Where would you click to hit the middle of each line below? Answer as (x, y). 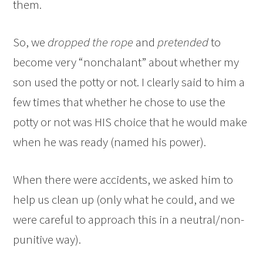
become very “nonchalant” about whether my (126, 62)
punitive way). (47, 240)
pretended (183, 42)
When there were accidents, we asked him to (123, 180)
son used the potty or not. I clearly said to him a (129, 82)
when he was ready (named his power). (110, 142)
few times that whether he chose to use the (119, 102)
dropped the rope (91, 42)
